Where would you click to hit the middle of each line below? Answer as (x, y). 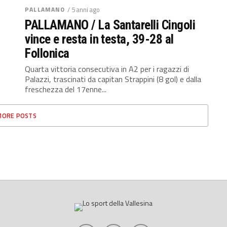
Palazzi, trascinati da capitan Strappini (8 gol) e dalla (113, 79)
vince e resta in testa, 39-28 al (99, 39)
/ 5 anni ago (84, 10)
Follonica (47, 53)
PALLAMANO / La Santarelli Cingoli (110, 25)
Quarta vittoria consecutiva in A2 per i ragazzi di (107, 69)
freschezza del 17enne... (66, 89)
